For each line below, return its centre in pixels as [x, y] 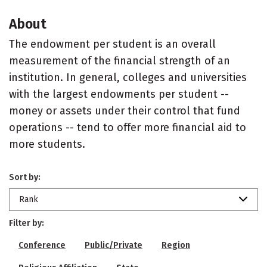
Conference [42, 245]
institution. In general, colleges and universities [128, 77]
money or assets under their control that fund [125, 111]
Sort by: [25, 177]
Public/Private [114, 245]
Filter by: [27, 223]
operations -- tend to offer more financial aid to [128, 128]
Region [176, 245]
